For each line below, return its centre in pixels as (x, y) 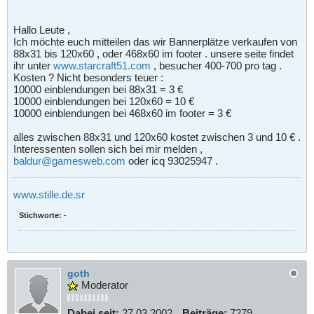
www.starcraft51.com (102, 65)
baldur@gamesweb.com (69, 161)
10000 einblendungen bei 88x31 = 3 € (98, 89)
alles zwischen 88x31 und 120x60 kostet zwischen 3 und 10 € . (157, 137)
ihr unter (33, 65)
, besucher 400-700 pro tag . (216, 65)
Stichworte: (40, 215)
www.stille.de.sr (49, 194)
